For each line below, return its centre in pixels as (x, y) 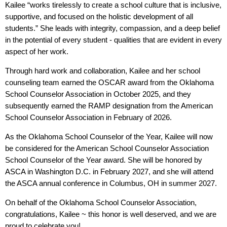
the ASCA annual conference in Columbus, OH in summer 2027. (112, 183)
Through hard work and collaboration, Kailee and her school (103, 71)
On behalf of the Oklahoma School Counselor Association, (101, 203)
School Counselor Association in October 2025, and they (98, 94)
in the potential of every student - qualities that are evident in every (113, 40)
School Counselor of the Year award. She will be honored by (104, 160)
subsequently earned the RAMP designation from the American (109, 106)
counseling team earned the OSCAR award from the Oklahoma (109, 83)
